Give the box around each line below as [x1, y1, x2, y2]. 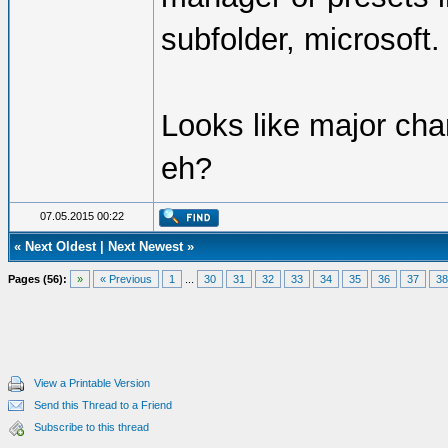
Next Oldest [25, 239, 96, 254]
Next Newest [108, 239, 183, 254]
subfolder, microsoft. [161, 22, 440, 57]
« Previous [100, 273, 152, 285]
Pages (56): [8, 273, 67, 285]
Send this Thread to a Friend [34, 399, 172, 411]
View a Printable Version [34, 377, 150, 389]
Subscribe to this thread [34, 421, 149, 433]
